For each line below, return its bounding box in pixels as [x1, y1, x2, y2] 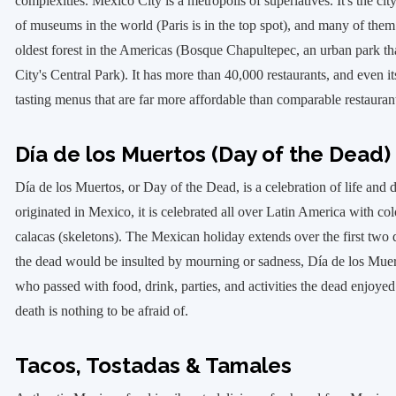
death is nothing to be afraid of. [14, 303, 188, 318]
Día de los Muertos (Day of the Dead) [14, 141, 391, 167]
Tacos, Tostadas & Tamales [14, 353, 292, 378]
